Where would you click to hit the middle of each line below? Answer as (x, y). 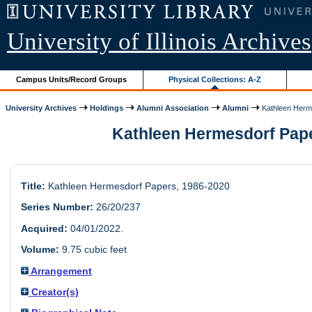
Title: (33, 186)
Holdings (107, 108)
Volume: (40, 250)
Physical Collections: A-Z (215, 79)
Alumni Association (173, 108)
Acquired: (44, 228)
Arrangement (60, 271)
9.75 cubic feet (93, 250)
